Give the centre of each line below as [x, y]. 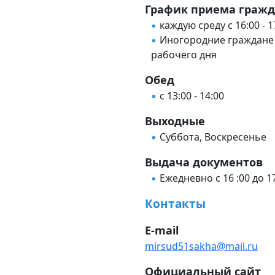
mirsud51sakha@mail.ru [201, 246]
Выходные [175, 121]
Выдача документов [204, 162]
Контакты [175, 204]
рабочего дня [184, 55]
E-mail [162, 230]
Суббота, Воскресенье [213, 137]
